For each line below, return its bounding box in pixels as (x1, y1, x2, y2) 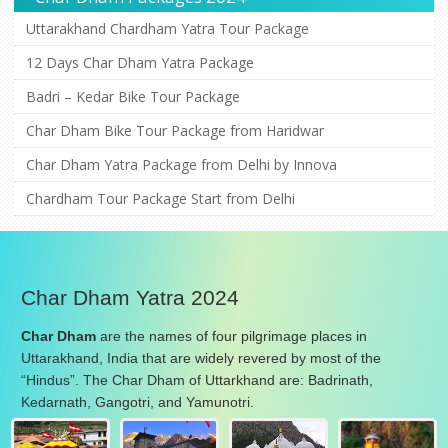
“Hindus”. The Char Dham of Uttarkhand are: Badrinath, (21, 371, 373, 388)
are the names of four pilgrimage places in (96, 327, 367, 344)
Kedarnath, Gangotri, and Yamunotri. (21, 393, 254, 410)
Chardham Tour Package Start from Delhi (26, 188, 295, 208)
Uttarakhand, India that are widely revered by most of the (21, 349, 381, 366)
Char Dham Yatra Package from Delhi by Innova (26, 154, 337, 174)
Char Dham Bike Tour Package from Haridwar (26, 120, 324, 140)
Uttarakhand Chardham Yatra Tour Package (26, 18, 309, 38)
